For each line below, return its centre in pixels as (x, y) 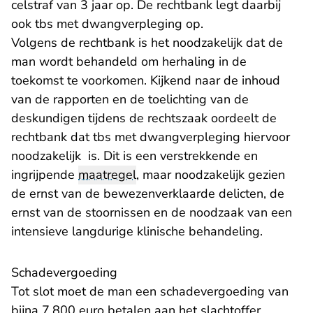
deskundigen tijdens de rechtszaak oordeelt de (144, 118)
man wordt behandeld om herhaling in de (129, 62)
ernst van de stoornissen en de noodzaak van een (152, 213)
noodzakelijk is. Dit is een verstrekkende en (134, 156)
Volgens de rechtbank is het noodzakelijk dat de (147, 43)
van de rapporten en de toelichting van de (130, 100)
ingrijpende (45, 175)
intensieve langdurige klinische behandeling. (137, 232)
